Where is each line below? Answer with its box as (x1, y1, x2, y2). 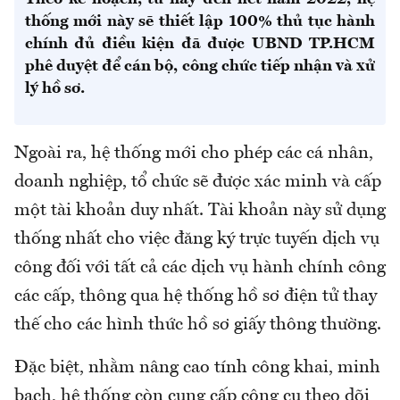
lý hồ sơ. (25, 80, 85, 97)
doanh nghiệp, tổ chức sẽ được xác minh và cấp (14, 173, 381, 192)
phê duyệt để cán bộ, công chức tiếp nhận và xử (25, 58, 375, 75)
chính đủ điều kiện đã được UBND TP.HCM (25, 36, 375, 53)
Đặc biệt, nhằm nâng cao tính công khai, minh (14, 359, 380, 378)
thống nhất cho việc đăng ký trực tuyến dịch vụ (14, 230, 379, 249)
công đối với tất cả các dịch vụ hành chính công (14, 259, 386, 278)
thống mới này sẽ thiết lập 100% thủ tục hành (25, 13, 375, 30)
